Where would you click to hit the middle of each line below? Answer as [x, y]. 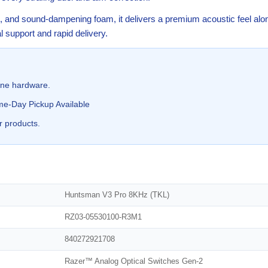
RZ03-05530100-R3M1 [103, 217]
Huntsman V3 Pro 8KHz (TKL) [117, 195]
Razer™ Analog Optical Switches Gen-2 [134, 261]
